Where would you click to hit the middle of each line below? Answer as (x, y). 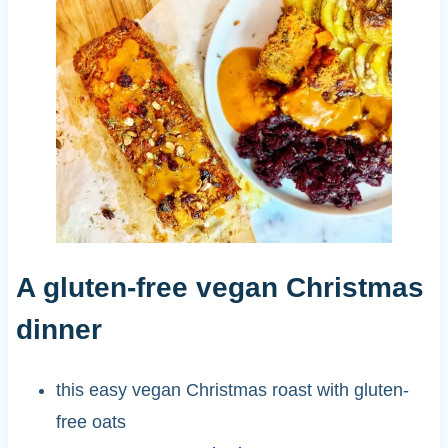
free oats (90, 421)
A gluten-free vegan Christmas (219, 287)
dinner (62, 329)
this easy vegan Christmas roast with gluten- (232, 389)
